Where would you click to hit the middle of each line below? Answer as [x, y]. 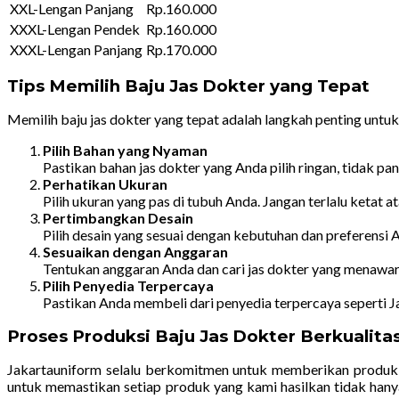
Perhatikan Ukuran [105, 183]
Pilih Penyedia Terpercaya [128, 285]
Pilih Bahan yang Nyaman [125, 150]
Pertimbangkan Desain [118, 217]
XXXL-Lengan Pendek [75, 28]
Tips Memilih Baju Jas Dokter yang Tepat [188, 85]
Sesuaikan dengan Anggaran [135, 251]
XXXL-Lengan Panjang [76, 49]
